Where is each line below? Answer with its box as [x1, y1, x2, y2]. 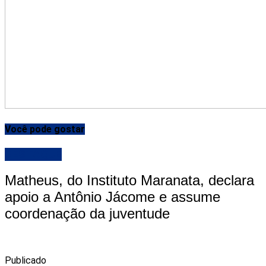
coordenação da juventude [5, 205, 170, 222]
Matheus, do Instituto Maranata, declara [5, 172, 254, 189]
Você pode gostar [5, 123, 85, 135]
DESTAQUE [5, 147, 62, 161]
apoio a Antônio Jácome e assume [5, 189, 220, 205]
